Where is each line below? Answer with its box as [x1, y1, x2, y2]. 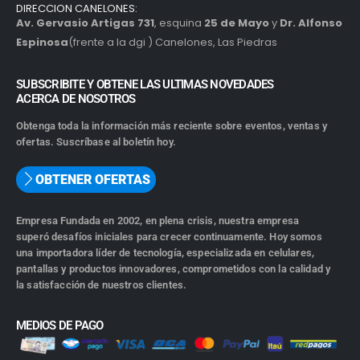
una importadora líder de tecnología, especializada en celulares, [16, 247, 314, 260]
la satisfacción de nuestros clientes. [16, 279, 187, 292]
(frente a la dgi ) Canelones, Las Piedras [68, 35, 277, 51]
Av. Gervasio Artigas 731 [16, 15, 154, 31]
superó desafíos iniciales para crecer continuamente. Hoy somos [16, 231, 322, 243]
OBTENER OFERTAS [35, 171, 150, 187]
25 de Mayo [204, 15, 269, 31]
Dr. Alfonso [280, 15, 342, 31]
